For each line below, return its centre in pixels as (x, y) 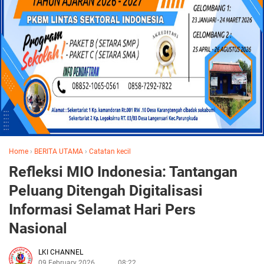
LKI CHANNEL (61, 252)
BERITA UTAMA (59, 151)
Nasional (38, 228)
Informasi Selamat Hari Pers (102, 209)
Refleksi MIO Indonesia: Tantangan (123, 172)
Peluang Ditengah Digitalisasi (106, 191)
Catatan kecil (110, 151)
